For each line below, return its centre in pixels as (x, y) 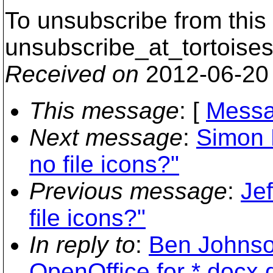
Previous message (128, 191)
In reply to (82, 245)
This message (104, 111)
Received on (72, 74)
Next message (106, 137)
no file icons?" (104, 164)
